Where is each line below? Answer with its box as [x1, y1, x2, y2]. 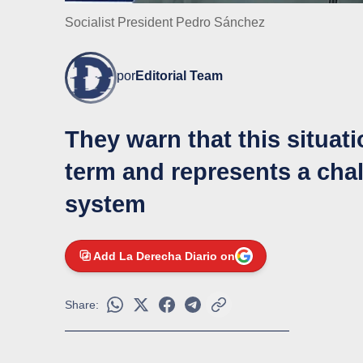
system [65, 191, 146, 218]
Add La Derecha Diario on [93, 250, 235, 263]
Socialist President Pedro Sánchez [65, 15, 265, 30]
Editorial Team [135, 69, 223, 83]
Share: [65, 298, 99, 312]
